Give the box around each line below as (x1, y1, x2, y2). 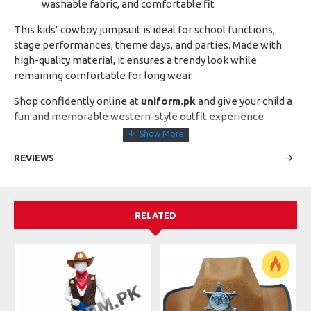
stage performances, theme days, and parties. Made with (14, 39, 282, 51)
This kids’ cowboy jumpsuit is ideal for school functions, (14, 24, 275, 35)
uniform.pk (141, 95, 196, 107)
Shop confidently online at (14, 95, 141, 107)
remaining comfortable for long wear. (14, 69, 193, 81)
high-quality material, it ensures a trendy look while (14, 54, 257, 66)
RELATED (135, 210, 176, 220)
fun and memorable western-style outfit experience (14, 110, 264, 122)
